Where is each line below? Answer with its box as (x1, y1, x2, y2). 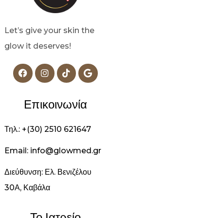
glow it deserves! (4, 41, 71, 51)
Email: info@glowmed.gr (4, 146, 101, 156)
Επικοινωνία (24, 97, 87, 112)
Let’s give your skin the (4, 25, 94, 35)
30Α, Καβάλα (4, 183, 50, 193)
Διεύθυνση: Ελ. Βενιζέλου (4, 167, 91, 177)
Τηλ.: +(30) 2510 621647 (4, 125, 91, 134)
